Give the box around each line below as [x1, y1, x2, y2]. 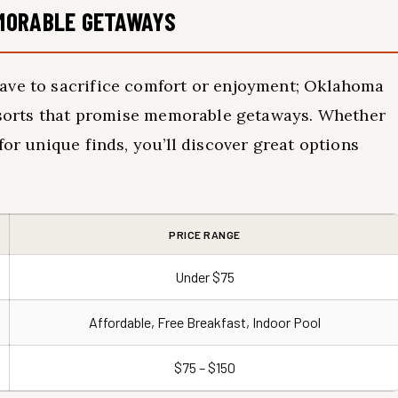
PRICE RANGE [169, 228, 241, 241]
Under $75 [175, 268, 235, 285]
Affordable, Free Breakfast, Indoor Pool [89, 314, 321, 330]
